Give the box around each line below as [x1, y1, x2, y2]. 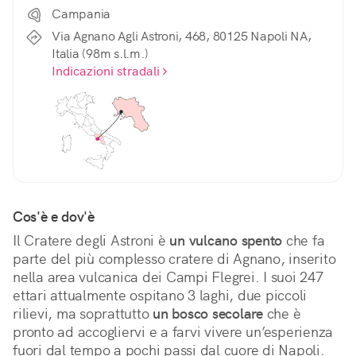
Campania [52, 6, 110, 23]
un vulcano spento [169, 231, 282, 250]
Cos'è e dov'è [13, 207, 95, 226]
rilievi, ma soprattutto [13, 304, 153, 323]
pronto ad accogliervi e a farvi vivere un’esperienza [13, 323, 333, 342]
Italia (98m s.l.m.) [52, 45, 149, 63]
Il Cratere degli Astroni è [13, 231, 170, 250]
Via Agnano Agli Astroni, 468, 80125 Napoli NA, [52, 28, 311, 45]
